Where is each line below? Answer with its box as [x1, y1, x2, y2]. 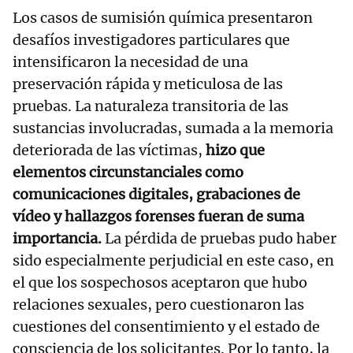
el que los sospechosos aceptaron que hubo [13, 273, 307, 292]
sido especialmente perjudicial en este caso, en [13, 251, 334, 269]
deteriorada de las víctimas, [13, 140, 206, 159]
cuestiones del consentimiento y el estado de [13, 317, 320, 336]
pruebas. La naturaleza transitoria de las [13, 96, 288, 115]
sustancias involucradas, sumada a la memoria [13, 118, 333, 137]
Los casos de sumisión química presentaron [13, 8, 313, 27]
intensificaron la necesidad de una [13, 52, 248, 71]
